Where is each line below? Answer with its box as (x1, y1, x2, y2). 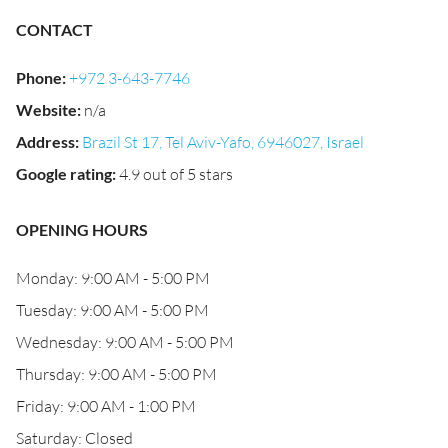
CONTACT (16, 20, 93, 39)
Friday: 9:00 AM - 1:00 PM (16, 396, 196, 416)
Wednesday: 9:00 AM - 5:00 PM (16, 332, 234, 352)
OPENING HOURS (16, 220, 148, 239)
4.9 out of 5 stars (119, 164, 233, 184)
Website (16, 100, 77, 119)
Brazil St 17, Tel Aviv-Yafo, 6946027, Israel (82, 132, 364, 152)
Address (16, 132, 75, 151)
